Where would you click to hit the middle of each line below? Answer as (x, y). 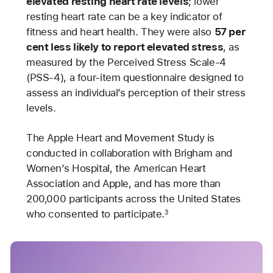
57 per (230, 32)
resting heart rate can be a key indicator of (124, 17)
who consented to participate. (95, 214)
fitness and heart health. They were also (120, 32)
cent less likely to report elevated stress (125, 47)
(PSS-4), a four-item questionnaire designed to (135, 78)
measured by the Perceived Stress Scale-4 (126, 62)
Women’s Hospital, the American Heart (116, 168)
